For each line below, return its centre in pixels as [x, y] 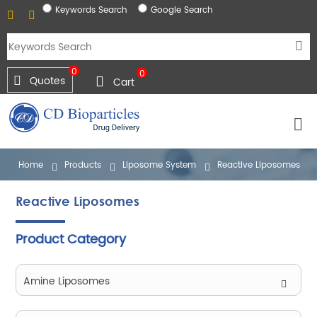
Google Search [182, 10]
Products [83, 165]
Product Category [71, 240]
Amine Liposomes [67, 281]
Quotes [47, 81]
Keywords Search [91, 10]
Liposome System [160, 165]
